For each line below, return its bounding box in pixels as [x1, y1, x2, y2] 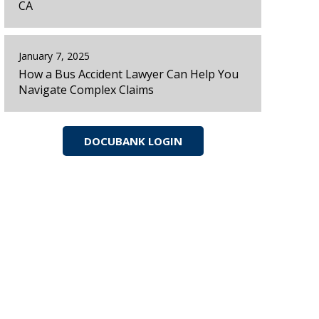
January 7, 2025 [19, 49, 90, 63]
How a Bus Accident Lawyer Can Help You [19, 66, 239, 82]
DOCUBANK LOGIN [83, 133, 182, 148]
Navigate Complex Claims [19, 81, 155, 98]
